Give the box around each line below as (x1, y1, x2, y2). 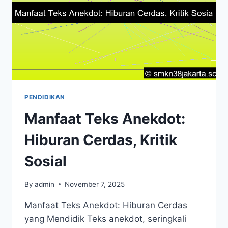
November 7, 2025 (65, 180, 125, 188)
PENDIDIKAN (24, 93, 65, 101)
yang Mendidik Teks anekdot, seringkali (24, 213, 186, 224)
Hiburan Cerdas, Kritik (24, 131, 177, 149)
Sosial (24, 152, 67, 170)
